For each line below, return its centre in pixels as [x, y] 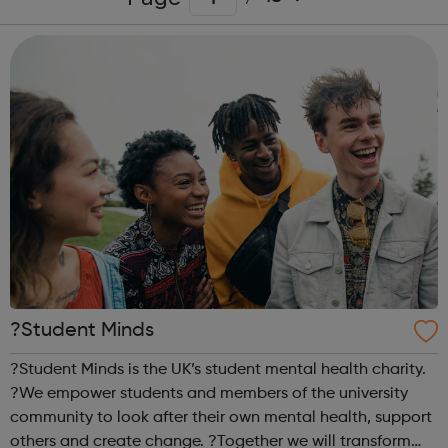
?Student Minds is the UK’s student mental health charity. [218, 369]
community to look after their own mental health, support [221, 417]
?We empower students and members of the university [209, 393]
